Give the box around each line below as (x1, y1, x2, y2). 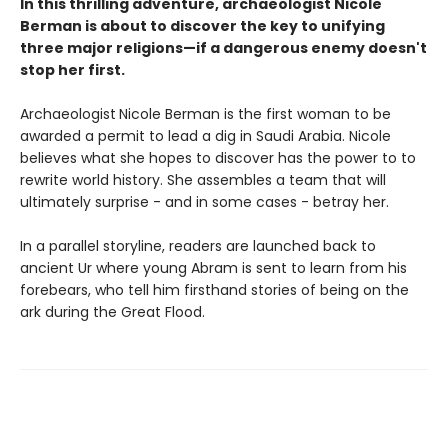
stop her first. (20, 59, 125, 80)
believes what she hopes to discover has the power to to (20, 147, 416, 168)
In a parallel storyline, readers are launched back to (20, 235, 376, 256)
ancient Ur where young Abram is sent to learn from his (20, 257, 407, 278)
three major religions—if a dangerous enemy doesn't (20, 37, 427, 58)
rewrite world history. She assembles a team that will (20, 169, 386, 190)
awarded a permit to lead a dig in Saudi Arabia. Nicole (20, 125, 391, 146)
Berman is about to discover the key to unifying (20, 15, 385, 36)
